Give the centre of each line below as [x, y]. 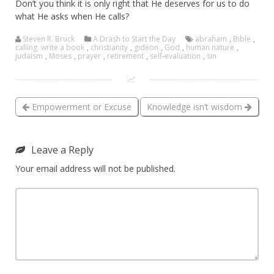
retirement [125, 56]
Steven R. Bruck [49, 39]
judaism [29, 56]
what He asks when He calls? [72, 16]
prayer [89, 56]
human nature [210, 47]
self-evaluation [175, 56]
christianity [109, 47]
